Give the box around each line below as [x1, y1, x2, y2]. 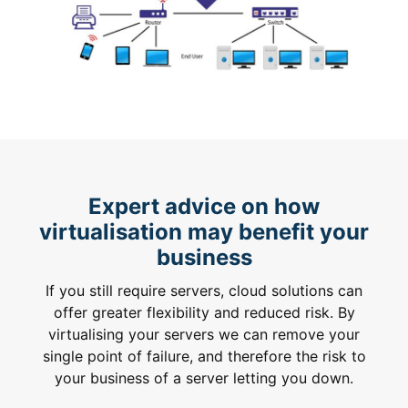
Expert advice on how [88, 192, 320, 219]
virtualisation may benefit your [39, 218, 369, 245]
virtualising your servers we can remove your [48, 324, 360, 343]
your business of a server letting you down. [55, 368, 353, 387]
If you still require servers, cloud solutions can [46, 280, 362, 300]
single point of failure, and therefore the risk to [42, 346, 366, 365]
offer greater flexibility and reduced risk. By [53, 302, 355, 321]
